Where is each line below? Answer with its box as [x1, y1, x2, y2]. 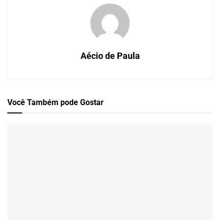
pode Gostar [60, 98, 104, 108]
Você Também [7, 98, 60, 108]
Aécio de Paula [80, 51, 140, 61]
